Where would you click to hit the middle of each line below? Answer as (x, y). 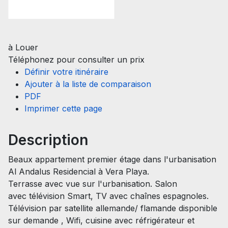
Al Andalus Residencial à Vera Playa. (79, 171)
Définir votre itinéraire (66, 72)
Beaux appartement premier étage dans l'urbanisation (112, 159)
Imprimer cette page (63, 108)
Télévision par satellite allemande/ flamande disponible (113, 208)
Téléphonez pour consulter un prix (76, 59)
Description (48, 140)
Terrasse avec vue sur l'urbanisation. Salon (93, 183)
